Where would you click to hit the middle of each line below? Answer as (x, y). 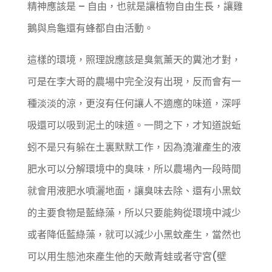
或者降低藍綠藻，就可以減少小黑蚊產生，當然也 (134, 235)
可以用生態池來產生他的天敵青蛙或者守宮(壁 (127, 257)
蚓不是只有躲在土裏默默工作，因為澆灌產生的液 (134, 148)
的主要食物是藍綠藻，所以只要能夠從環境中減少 (134, 213)
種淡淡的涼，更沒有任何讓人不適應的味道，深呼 (134, 104)
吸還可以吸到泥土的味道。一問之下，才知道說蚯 (134, 126)
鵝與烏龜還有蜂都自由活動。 (90, 29)
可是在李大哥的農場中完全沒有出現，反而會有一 (134, 82)
